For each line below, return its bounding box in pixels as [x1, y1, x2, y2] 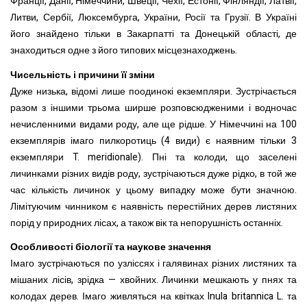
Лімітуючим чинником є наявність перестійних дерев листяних [10, 199, 297, 214]
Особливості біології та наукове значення [10, 240, 211, 255]
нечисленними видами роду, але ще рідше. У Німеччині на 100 [10, 116, 297, 132]
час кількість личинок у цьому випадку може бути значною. [10, 182, 297, 197]
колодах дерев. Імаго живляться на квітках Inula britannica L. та [10, 289, 297, 304]
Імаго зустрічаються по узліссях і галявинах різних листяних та [10, 256, 297, 271]
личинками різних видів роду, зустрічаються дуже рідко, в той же [10, 166, 297, 181]
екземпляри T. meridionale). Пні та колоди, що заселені [10, 149, 297, 164]
